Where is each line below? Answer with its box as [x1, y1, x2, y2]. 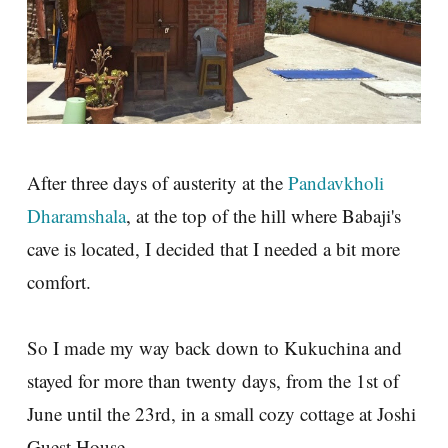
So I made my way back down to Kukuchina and [27, 335, 402, 360]
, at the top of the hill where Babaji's [126, 203, 401, 228]
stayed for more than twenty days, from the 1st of [27, 368, 399, 393]
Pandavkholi [288, 170, 384, 195]
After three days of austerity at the [27, 170, 288, 195]
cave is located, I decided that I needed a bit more [27, 236, 400, 261]
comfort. [27, 269, 91, 294]
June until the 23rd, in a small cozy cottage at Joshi [27, 401, 416, 426]
